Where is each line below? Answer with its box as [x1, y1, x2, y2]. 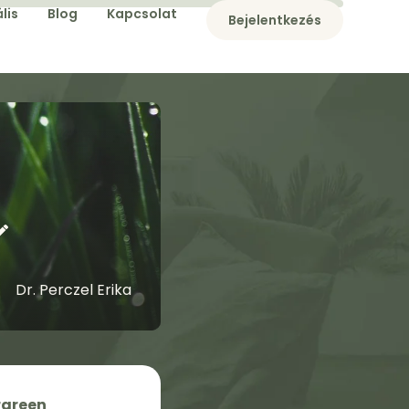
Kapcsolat [107, 5, 177, 23]
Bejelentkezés [228, 11, 321, 29]
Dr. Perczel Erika [16, 279, 131, 300]
